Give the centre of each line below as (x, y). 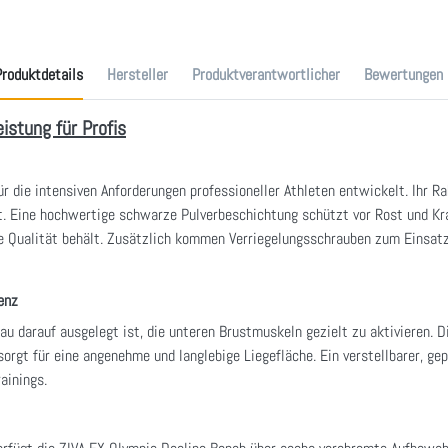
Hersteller (137, 75)
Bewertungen (403, 75)
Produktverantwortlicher (265, 75)
